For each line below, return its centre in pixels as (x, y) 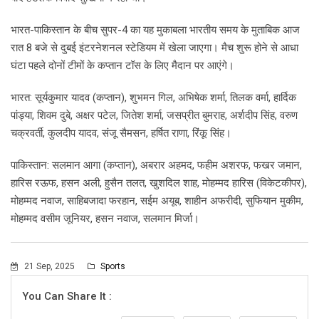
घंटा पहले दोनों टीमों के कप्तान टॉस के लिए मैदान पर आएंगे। (122, 65)
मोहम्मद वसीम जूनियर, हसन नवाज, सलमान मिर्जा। (105, 218)
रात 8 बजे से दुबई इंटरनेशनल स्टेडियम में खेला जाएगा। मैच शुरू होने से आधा (155, 47)
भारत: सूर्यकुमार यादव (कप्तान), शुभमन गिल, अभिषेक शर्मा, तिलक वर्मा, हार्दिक (153, 97)
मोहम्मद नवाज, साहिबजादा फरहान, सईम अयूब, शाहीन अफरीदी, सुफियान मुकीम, (157, 200)
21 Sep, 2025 (49, 266)
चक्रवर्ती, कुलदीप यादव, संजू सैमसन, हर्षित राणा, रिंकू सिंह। (121, 133)
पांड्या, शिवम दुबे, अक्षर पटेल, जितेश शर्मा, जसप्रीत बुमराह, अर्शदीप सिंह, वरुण (154, 115)
